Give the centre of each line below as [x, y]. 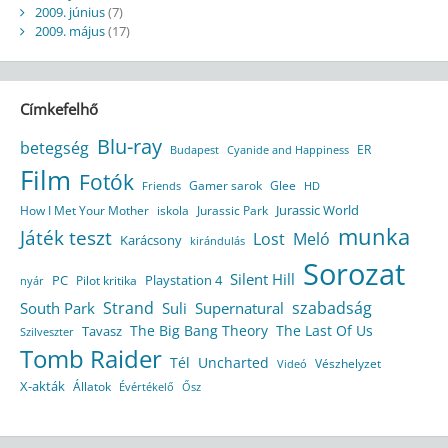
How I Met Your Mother [84, 211]
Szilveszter [46, 332]
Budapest [194, 150]
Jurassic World [317, 210]
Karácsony [150, 241]
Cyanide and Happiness [287, 150]
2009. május [69, 31]
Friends [161, 186]
